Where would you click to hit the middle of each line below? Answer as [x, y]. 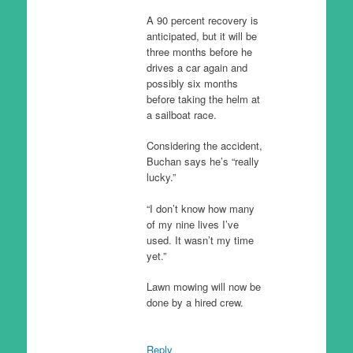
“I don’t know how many [200, 208]
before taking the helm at [203, 98]
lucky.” [161, 177]
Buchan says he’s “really [203, 161]
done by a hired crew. [195, 302]
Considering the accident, [204, 145]
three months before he [199, 51]
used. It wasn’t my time [200, 240]
